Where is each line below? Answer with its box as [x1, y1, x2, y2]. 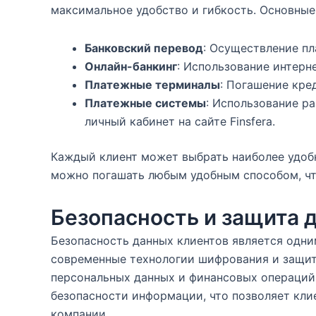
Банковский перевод [85, 41, 203, 55]
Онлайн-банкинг [85, 59, 177, 73]
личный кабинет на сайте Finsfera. [85, 114, 275, 128]
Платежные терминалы [85, 78, 220, 92]
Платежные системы [85, 96, 206, 110]
